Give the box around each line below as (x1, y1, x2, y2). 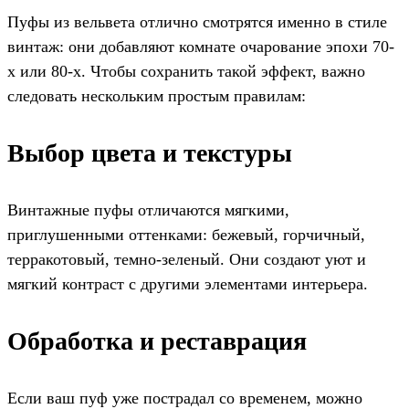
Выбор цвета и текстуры (7, 139, 292, 168)
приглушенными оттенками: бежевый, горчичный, (7, 225, 365, 245)
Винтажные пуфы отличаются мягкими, (7, 201, 289, 220)
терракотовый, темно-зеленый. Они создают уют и (7, 250, 366, 269)
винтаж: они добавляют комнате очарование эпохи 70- (7, 37, 394, 57)
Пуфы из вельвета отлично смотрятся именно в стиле (7, 13, 387, 32)
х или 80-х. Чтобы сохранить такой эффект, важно (7, 62, 365, 81)
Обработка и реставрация (7, 327, 307, 356)
